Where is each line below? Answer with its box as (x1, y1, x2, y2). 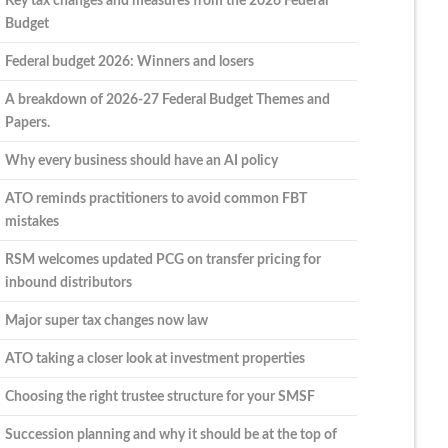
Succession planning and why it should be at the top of (4, 426, 337, 442)
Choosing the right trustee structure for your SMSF (4, 388, 315, 404)
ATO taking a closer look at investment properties (4, 350, 305, 366)
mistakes (4, 213, 59, 229)
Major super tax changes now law (4, 312, 208, 328)
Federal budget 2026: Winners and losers (4, 53, 254, 69)
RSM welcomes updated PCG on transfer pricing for (4, 251, 321, 267)
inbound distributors (4, 274, 132, 290)
